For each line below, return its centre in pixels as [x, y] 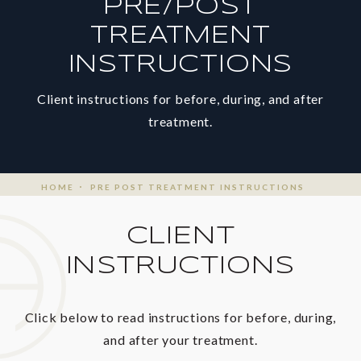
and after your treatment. [180, 339]
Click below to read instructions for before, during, [180, 317]
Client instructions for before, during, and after [180, 98]
